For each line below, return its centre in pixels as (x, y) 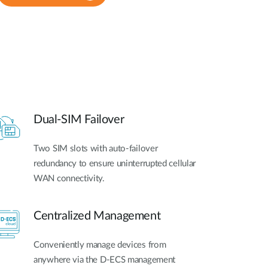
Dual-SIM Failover (79, 120)
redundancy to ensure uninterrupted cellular (115, 164)
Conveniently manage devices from (100, 245)
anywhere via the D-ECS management (105, 260)
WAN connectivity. (69, 179)
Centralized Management (97, 216)
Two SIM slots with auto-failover (96, 149)
